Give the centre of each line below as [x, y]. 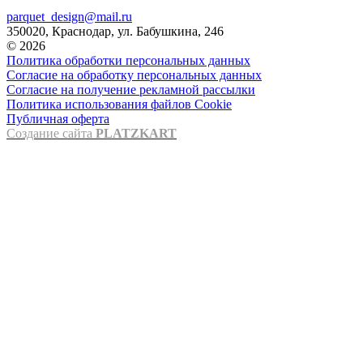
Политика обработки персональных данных [128, 60]
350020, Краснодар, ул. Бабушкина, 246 [115, 31]
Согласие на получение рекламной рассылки [131, 89]
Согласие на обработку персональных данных [134, 75]
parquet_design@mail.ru [69, 16]
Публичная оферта [58, 118]
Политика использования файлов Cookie [119, 104]
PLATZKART [136, 133]
